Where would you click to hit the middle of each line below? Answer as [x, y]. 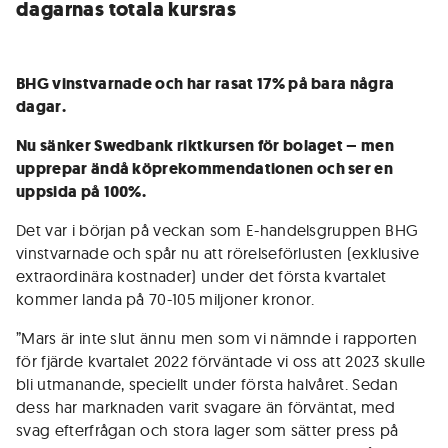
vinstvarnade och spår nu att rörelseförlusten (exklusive [217, 253]
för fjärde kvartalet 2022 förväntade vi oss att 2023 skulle [220, 361]
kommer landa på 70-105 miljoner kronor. [165, 299]
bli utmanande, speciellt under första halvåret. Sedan [207, 384]
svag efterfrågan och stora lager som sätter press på [207, 430]
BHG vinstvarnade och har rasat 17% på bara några [205, 83]
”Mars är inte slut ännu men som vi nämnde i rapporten [216, 338]
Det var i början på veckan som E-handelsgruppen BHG [217, 230]
